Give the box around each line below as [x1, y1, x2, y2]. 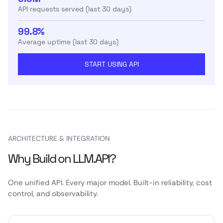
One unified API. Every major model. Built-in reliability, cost [8, 178, 212, 188]
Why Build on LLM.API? [8, 151, 115, 166]
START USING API [84, 60, 139, 69]
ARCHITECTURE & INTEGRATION [8, 134, 110, 143]
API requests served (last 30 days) [18, 4, 131, 13]
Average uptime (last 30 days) [18, 37, 118, 46]
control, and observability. [8, 189, 98, 199]
